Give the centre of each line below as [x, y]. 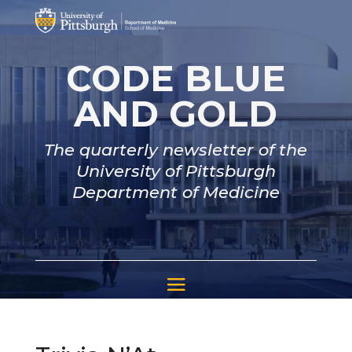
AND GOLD [176, 114]
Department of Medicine [176, 192]
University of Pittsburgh [176, 171]
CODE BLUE [176, 79]
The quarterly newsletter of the [176, 150]
